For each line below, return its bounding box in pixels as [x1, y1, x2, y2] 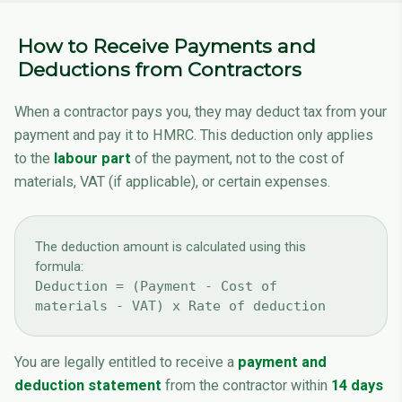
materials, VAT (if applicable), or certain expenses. [14, 173, 330, 191]
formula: [35, 258, 84, 275]
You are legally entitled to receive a [14, 354, 238, 371]
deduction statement [14, 377, 162, 395]
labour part [54, 150, 131, 168]
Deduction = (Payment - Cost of [35, 277, 278, 293]
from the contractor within [162, 377, 331, 395]
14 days [331, 377, 383, 395]
